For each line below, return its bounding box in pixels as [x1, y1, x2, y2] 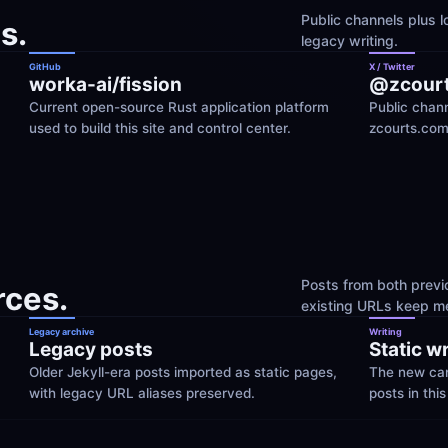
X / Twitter [369, 61, 415, 72]
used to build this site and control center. [29, 120, 291, 136]
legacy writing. [301, 32, 398, 49]
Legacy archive [29, 326, 94, 337]
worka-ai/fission [29, 73, 182, 96]
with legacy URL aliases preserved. [29, 385, 255, 401]
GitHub [29, 61, 61, 72]
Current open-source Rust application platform [29, 99, 329, 115]
